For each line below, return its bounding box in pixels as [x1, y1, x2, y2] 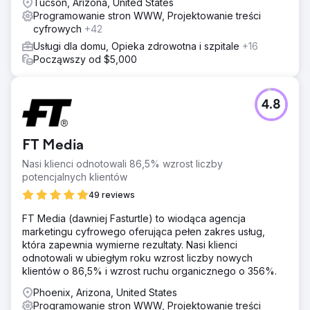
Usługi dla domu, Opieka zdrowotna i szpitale [33, 39, 242, 52]
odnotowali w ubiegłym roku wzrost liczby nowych [22, 251, 253, 264]
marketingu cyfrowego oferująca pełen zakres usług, [22, 225, 265, 237]
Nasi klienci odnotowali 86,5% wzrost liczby [22, 157, 223, 170]
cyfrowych [33, 22, 84, 35]
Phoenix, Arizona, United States [33, 286, 177, 298]
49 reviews [89, 189, 135, 200]
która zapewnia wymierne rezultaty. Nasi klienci [22, 238, 237, 250]
